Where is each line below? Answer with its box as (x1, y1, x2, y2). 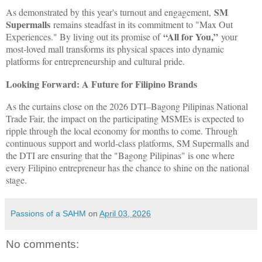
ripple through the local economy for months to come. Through (6, 124, 237, 137)
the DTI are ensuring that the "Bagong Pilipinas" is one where (6, 149, 235, 161)
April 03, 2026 (99, 208, 151, 218)
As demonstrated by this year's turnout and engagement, (6, 5, 214, 18)
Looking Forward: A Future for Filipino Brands (6, 77, 197, 91)
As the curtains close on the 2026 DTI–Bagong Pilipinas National (6, 99, 248, 112)
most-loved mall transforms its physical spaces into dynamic (6, 42, 224, 55)
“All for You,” (163, 29, 218, 43)
